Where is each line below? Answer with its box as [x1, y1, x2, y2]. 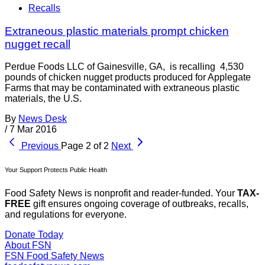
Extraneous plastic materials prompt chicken [5, 24, 229, 37]
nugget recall [5, 37, 70, 50]
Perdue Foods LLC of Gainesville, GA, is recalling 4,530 [5, 62, 244, 72]
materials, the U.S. [5, 93, 82, 104]
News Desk [18, 114, 67, 124]
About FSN [5, 240, 51, 251]
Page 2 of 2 [61, 141, 109, 151]
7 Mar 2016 [9, 124, 57, 135]
